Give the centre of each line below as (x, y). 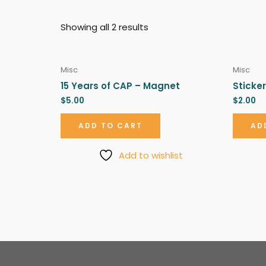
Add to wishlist (151, 155)
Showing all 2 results (104, 27)
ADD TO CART (110, 125)
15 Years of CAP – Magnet (120, 85)
